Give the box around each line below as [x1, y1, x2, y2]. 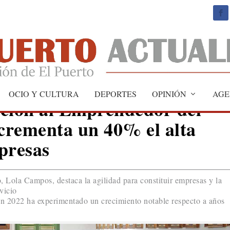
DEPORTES [94, 88, 137, 99]
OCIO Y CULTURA [9, 88, 79, 99]
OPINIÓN [152, 88, 186, 99]
